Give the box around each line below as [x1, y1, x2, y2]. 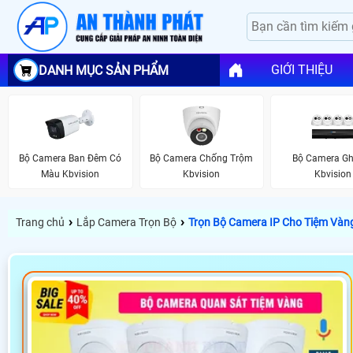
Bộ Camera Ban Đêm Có [19, 153, 122, 165]
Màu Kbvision [41, 169, 100, 180]
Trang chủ [16, 216, 65, 229]
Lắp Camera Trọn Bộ [76, 216, 176, 229]
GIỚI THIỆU [270, 62, 333, 78]
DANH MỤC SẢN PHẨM [39, 62, 169, 78]
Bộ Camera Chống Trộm [150, 153, 254, 165]
